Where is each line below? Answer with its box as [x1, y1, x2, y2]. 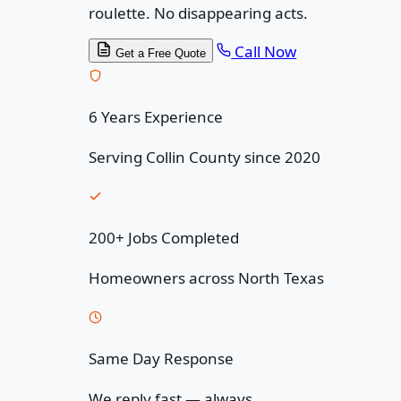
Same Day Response [89, 347, 235, 369]
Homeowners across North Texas [89, 267, 325, 288]
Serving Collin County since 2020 [89, 146, 321, 167]
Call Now [231, 40, 297, 62]
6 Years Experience [89, 106, 224, 127]
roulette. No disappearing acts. [89, 2, 309, 23]
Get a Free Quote [112, 46, 207, 60]
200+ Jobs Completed [89, 226, 240, 248]
